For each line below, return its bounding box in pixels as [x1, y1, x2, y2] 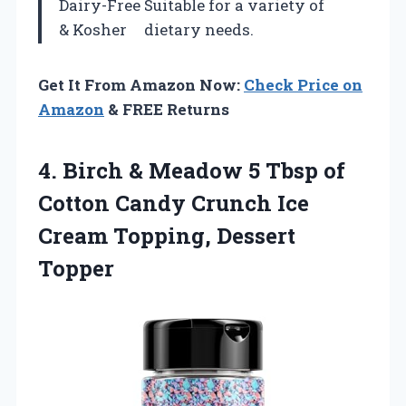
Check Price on [244, 73, 362, 95]
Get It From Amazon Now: [38, 73, 244, 95]
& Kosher [59, 18, 127, 40]
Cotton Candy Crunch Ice [38, 188, 309, 217]
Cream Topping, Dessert [38, 220, 295, 250]
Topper [38, 253, 114, 283]
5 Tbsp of [243, 155, 345, 185]
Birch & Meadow [63, 155, 243, 185]
